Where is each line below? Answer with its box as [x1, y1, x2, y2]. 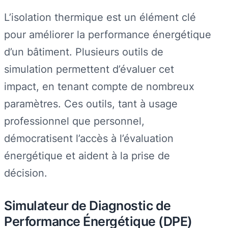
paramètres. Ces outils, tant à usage [4, 97, 178, 110]
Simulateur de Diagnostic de [4, 198, 171, 214]
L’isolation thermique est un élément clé [4, 10, 196, 23]
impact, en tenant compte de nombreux [4, 79, 194, 93]
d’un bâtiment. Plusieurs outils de [4, 45, 163, 58]
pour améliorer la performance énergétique [4, 27, 211, 41]
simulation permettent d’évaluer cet [4, 62, 174, 75]
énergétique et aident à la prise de [4, 149, 170, 162]
